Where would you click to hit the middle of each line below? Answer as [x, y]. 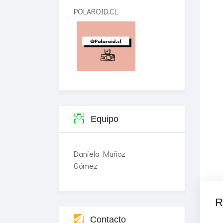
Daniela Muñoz [100, 154]
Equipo [103, 119]
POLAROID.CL [96, 11]
